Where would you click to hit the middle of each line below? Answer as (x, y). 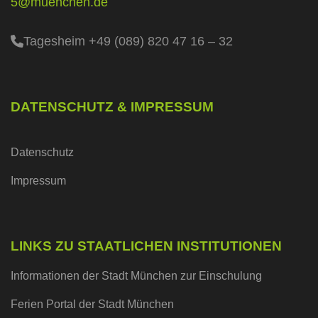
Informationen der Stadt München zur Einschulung (136, 276)
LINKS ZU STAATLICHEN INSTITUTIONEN (146, 246)
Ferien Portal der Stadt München (92, 305)
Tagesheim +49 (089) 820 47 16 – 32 (128, 42)
